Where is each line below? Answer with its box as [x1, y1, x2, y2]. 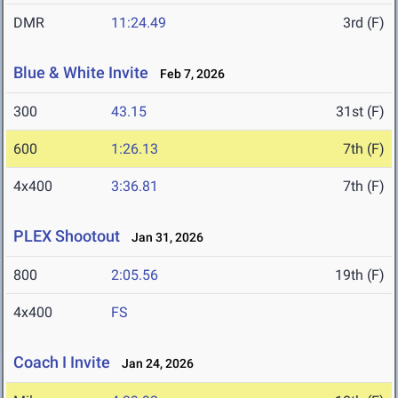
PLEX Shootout [13, 227, 120, 246]
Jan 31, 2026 [123, 230, 203, 245]
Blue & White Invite [13, 63, 148, 83]
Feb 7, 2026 [152, 67, 225, 82]
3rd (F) [343, 14, 385, 32]
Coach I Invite [13, 353, 110, 372]
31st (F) [336, 103, 385, 121]
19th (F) [335, 267, 385, 284]
